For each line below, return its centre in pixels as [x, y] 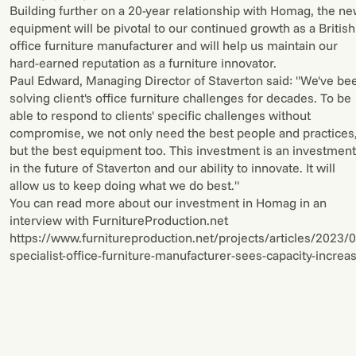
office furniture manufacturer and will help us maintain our [174, 45]
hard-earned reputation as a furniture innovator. [143, 63]
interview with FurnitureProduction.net [119, 220]
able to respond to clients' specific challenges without [160, 115]
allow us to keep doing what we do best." [124, 185]
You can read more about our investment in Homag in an [168, 203]
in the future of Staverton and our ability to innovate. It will [172, 168]
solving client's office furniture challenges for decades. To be [180, 98]
